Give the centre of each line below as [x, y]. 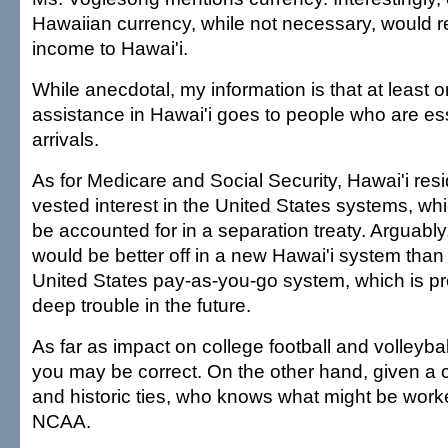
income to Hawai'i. [110, 48]
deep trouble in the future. [141, 305]
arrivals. [65, 139]
